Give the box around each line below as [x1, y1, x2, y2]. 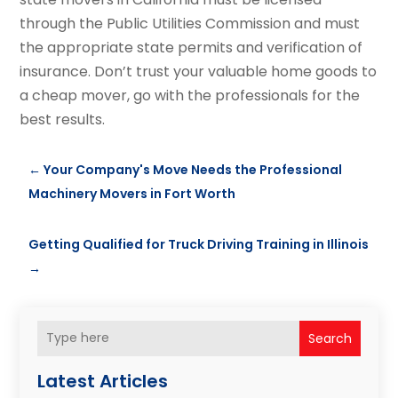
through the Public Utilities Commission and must [20, 12, 361, 34]
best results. [20, 108, 106, 130]
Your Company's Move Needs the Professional [44, 160, 343, 179]
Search [307, 329, 352, 347]
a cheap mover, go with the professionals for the [20, 84, 361, 106]
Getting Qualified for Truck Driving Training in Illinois [28, 235, 370, 253]
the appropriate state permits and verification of [20, 36, 363, 58]
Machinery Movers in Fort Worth [28, 184, 236, 203]
